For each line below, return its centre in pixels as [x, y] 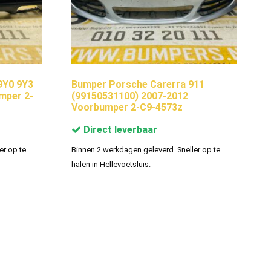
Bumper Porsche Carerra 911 [138, 84]
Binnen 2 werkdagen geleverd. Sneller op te [145, 149]
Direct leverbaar [119, 129]
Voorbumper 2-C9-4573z [127, 107]
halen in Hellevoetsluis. [111, 164]
